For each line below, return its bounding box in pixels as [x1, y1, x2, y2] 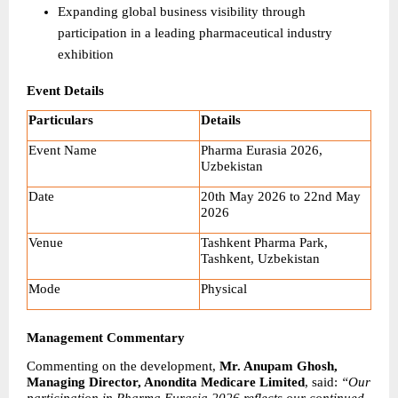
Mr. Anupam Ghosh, [219, 358, 338, 373]
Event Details [27, 84, 104, 99]
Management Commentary [27, 330, 185, 346]
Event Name [28, 143, 98, 158]
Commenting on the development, [27, 358, 219, 373]
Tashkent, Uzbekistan [201, 251, 321, 267]
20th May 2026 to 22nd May [201, 189, 362, 204]
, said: [305, 374, 341, 389]
